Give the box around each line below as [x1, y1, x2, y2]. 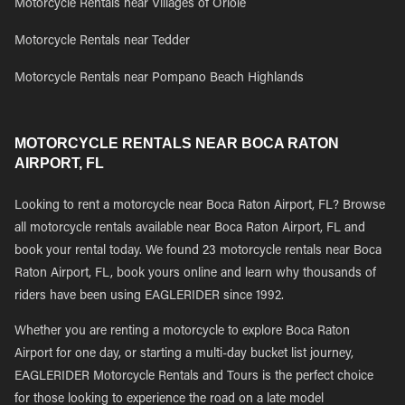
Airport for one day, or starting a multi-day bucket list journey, [14, 348, 353, 361]
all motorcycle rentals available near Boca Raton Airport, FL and [14, 222, 365, 235]
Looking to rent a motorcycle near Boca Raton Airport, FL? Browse [14, 200, 385, 212]
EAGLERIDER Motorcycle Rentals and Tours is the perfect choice [14, 371, 373, 383]
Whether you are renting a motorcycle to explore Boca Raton [14, 325, 350, 338]
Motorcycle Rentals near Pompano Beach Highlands [14, 72, 304, 85]
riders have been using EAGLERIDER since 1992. [14, 290, 284, 303]
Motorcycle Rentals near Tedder [14, 35, 190, 48]
